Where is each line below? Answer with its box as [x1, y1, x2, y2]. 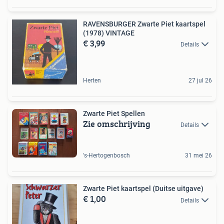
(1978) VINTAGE [83, 28, 134, 37]
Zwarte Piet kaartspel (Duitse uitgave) [83, 184, 203, 193]
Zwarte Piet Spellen [83, 109, 145, 117]
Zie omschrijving [83, 116, 150, 130]
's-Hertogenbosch [83, 152, 130, 159]
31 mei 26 [185, 152, 212, 159]
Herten [83, 76, 101, 84]
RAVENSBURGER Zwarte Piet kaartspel [83, 19, 137, 28]
